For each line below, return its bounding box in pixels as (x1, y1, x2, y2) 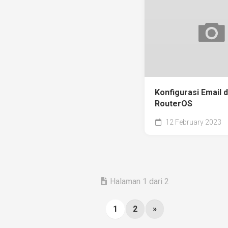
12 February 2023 (164, 118, 221, 126)
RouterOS (155, 98, 192, 108)
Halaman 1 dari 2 (110, 176, 169, 186)
